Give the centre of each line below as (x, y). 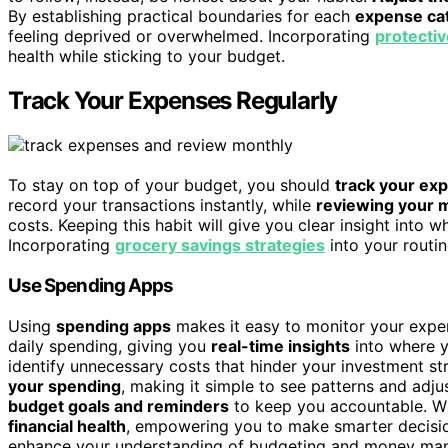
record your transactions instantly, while (162, 205)
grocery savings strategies (220, 245)
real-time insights (280, 345)
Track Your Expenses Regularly (173, 101)
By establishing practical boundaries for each (181, 16)
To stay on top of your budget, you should (171, 185)
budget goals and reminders (118, 405)
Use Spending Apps (91, 285)
